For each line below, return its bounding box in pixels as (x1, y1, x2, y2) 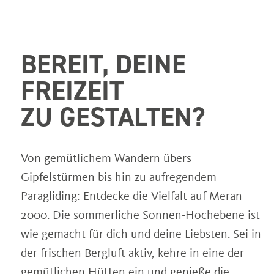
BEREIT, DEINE (20, 46, 186, 81)
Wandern (114, 150, 160, 165)
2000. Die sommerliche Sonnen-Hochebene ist (20, 207, 260, 222)
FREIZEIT (20, 72, 139, 108)
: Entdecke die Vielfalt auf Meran (76, 188, 242, 203)
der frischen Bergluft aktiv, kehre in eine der (20, 245, 244, 260)
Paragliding (20, 188, 77, 203)
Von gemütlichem (20, 150, 114, 165)
